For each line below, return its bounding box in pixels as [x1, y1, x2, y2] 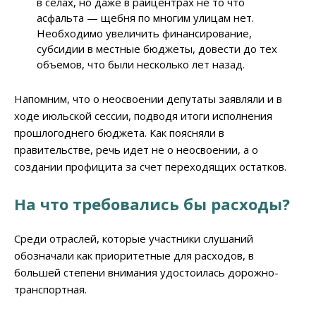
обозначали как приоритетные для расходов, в [14, 248, 254, 263]
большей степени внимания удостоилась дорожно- [14, 265, 279, 280]
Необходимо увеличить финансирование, [37, 26, 253, 41]
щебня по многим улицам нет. [98, 11, 255, 25]
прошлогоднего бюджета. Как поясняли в [14, 126, 224, 140]
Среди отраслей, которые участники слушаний [14, 231, 253, 246]
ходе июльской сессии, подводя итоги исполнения [14, 109, 272, 123]
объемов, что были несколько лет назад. [37, 57, 245, 72]
